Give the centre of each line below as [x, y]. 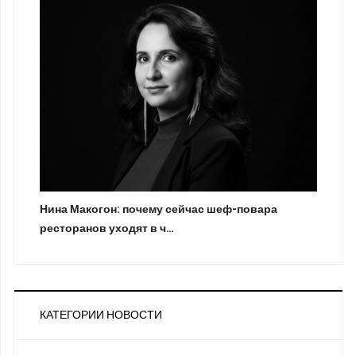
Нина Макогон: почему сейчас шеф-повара [159, 210]
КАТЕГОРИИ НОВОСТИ [101, 315]
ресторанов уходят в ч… [107, 229]
